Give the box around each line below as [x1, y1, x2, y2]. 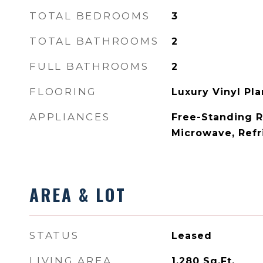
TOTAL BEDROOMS [29, 10, 150, 22]
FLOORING [29, 86, 97, 97]
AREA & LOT [29, 181, 126, 207]
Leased [171, 230, 212, 241]
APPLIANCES [29, 111, 110, 123]
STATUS [29, 230, 79, 241]
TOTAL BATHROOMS [29, 35, 159, 47]
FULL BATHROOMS [29, 60, 149, 72]
